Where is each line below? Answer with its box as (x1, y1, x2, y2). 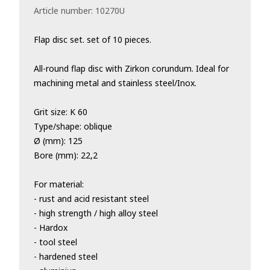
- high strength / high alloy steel (34, 207, 158, 219)
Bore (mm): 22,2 (34, 149, 98, 161)
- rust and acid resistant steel (34, 193, 149, 204)
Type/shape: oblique (34, 121, 112, 132)
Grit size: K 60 (34, 106, 87, 118)
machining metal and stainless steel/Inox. (34, 77, 196, 89)
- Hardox (34, 222, 67, 233)
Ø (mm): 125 (34, 135, 83, 146)
